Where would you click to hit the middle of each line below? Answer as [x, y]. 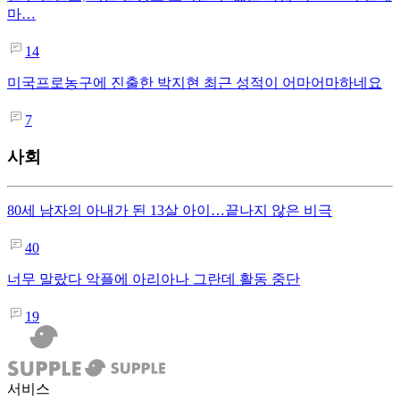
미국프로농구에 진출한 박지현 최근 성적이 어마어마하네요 [195, 83]
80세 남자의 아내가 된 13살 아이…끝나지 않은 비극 [170, 210]
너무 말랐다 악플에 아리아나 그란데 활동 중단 [154, 279]
